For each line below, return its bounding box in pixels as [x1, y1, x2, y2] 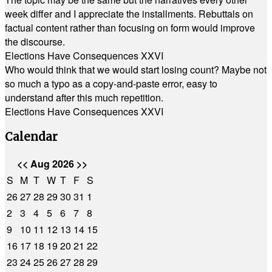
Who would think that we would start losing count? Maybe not [5, 63, 267, 76]
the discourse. [5, 35, 65, 49]
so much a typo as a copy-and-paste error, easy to [5, 76, 217, 90]
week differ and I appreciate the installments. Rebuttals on [5, 7, 253, 21]
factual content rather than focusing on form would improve [5, 21, 255, 35]
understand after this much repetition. [5, 90, 163, 104]
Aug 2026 [28, 157, 76, 171]
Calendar [5, 129, 58, 144]
